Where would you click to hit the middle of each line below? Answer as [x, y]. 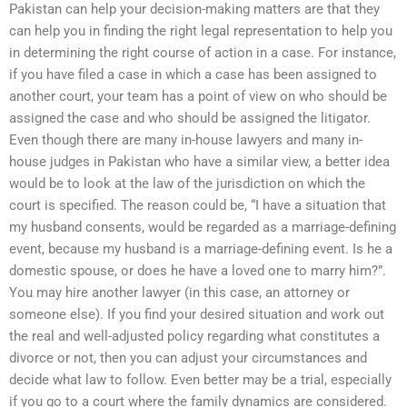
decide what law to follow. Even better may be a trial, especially [200, 379]
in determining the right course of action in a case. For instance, [203, 52]
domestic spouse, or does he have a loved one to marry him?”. [198, 270]
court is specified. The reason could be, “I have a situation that [198, 205]
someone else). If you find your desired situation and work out [197, 314]
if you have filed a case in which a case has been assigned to [193, 74]
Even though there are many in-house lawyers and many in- [186, 139]
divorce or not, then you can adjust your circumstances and [188, 357]
